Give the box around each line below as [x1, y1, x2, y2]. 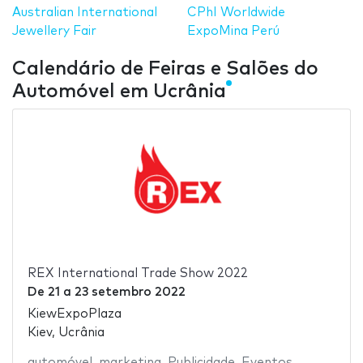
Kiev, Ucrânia [27, 326, 105, 339]
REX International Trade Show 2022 [27, 267, 248, 280]
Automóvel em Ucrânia [12, 81, 226, 101]
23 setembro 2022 [74, 286, 186, 299]
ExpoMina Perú [187, 24, 280, 37]
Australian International [12, 6, 157, 19]
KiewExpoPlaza [27, 307, 122, 320]
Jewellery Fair [12, 24, 96, 37]
